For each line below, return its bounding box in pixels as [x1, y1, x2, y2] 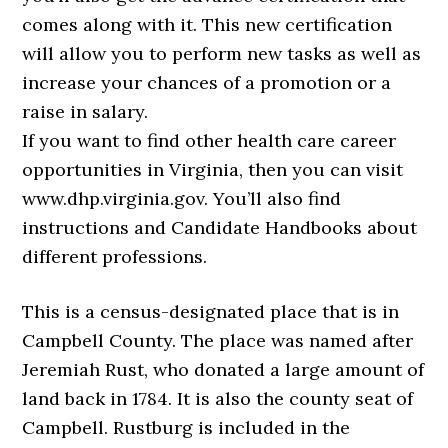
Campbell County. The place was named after [22, 329, 414, 353]
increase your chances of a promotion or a [22, 71, 392, 95]
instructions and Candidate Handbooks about [22, 216, 418, 240]
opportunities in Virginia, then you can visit [22, 158, 404, 182]
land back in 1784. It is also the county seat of [22, 387, 414, 411]
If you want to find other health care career [22, 129, 397, 153]
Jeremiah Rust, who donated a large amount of [22, 358, 425, 382]
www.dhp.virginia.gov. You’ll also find [22, 187, 342, 211]
